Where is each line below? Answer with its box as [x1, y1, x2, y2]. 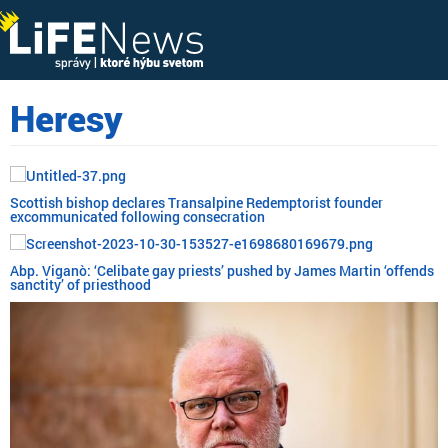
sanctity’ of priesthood [10, 275, 151, 294]
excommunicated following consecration [10, 207, 265, 226]
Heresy [10, 94, 123, 142]
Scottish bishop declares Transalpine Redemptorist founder [10, 193, 383, 212]
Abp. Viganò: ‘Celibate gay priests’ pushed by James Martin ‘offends [10, 261, 434, 280]
